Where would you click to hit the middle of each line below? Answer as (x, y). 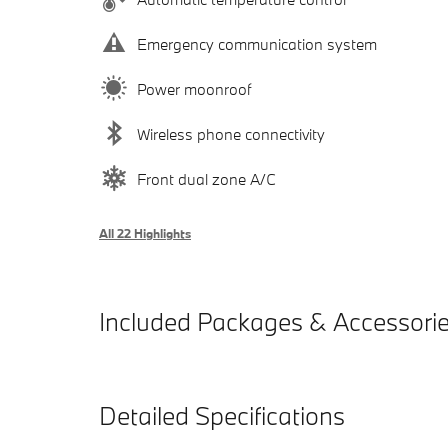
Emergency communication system (257, 43)
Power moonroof (194, 88)
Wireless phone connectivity (231, 133)
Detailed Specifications (222, 416)
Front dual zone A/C (206, 178)
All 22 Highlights (145, 233)
